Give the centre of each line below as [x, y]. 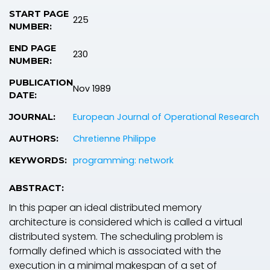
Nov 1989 [92, 88]
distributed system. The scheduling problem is [116, 236]
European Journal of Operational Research [166, 117]
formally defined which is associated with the [115, 251]
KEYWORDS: [38, 160]
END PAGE [33, 48]
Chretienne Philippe [115, 138]
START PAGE [39, 14]
